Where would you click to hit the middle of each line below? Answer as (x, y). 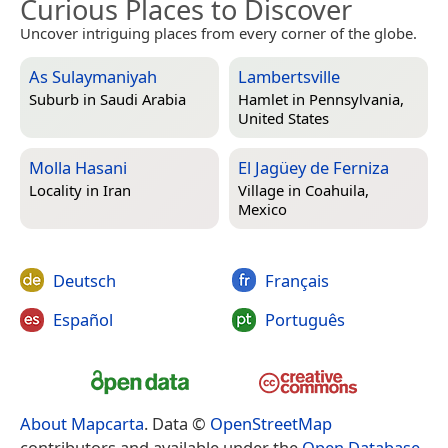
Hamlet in (273, 99)
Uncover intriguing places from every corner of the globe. (218, 32)
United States (283, 118)
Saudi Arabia (143, 99)
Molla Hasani (78, 167)
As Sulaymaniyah (93, 76)
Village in (271, 190)
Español (83, 320)
